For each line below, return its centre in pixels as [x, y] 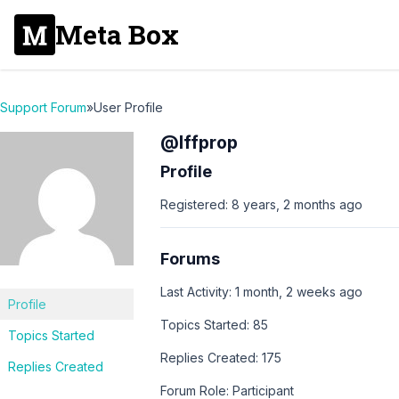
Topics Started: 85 [214, 325]
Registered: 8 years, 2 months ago [261, 204]
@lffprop [199, 142]
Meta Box [117, 34]
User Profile [128, 107]
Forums [190, 259]
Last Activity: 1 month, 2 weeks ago [261, 292]
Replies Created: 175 [221, 358]
